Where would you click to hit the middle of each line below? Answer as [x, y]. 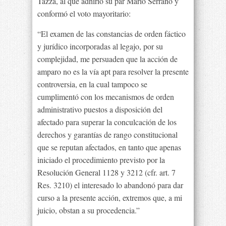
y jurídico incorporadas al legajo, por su [100, 46]
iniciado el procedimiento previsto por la [101, 160]
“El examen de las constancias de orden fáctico [111, 34]
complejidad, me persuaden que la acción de [107, 59]
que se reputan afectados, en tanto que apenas [109, 147]
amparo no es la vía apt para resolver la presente [113, 71]
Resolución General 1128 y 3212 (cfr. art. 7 [106, 172]
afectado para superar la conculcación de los [107, 122]
